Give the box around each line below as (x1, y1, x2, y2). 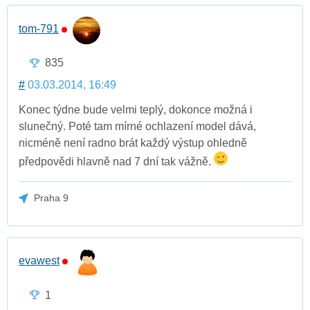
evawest (19, 255, 60, 267)
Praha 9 (34, 192, 69, 204)
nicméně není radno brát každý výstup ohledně (19, 137, 247, 149)
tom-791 (19, 22, 59, 35)
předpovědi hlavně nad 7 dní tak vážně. (19, 156, 214, 168)
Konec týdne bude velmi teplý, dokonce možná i (19, 104, 253, 116)
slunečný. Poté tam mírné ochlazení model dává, (19, 120, 256, 133)
